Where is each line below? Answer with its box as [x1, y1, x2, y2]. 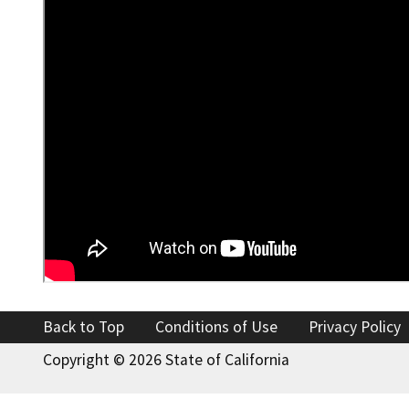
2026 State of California [129, 349, 289, 370]
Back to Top [43, 316, 124, 337]
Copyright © [43, 349, 129, 370]
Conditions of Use [155, 316, 278, 337]
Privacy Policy [309, 316, 401, 337]
